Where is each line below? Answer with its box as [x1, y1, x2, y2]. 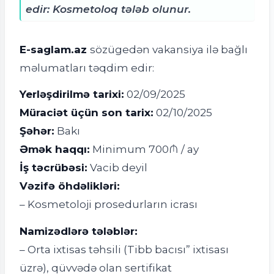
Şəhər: [20, 124, 54, 138]
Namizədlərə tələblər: [20, 224, 138, 238]
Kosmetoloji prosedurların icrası [28, 198, 198, 211]
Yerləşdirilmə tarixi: [20, 87, 124, 101]
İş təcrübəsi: [20, 161, 87, 174]
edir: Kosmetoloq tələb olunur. [26, 2, 191, 15]
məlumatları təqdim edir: [20, 61, 154, 74]
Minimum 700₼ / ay [90, 143, 199, 156]
